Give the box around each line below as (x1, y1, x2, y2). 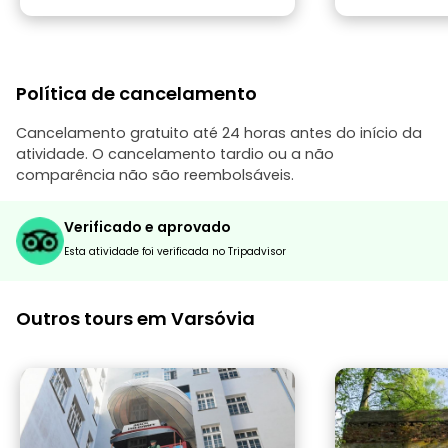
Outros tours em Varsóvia (16, 306, 255, 331)
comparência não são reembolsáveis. (16, 165, 294, 185)
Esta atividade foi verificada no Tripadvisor (64, 244, 286, 259)
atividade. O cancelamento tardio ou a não (16, 144, 334, 164)
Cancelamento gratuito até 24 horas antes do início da (16, 123, 422, 143)
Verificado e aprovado (64, 217, 231, 237)
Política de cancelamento (16, 81, 257, 106)
